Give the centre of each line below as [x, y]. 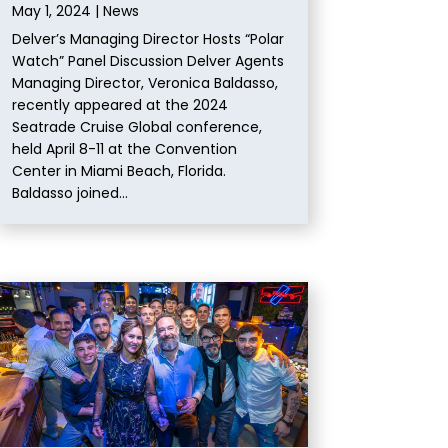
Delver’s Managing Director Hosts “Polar [148, 38]
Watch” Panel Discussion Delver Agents [148, 60]
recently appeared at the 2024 [120, 104]
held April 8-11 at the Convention [125, 148]
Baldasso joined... [70, 192]
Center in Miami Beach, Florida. [121, 170]
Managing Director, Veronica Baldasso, [145, 82]
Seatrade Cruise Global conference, [137, 126]
